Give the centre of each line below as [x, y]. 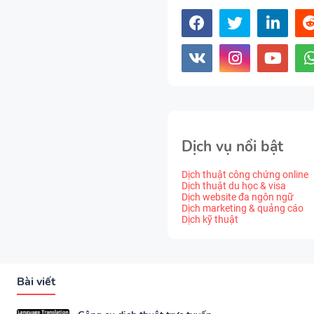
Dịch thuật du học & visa [234, 185]
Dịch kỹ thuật [210, 219]
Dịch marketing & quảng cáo [243, 208]
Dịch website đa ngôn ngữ [238, 197]
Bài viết [36, 281]
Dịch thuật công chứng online [245, 174]
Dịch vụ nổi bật [232, 147]
